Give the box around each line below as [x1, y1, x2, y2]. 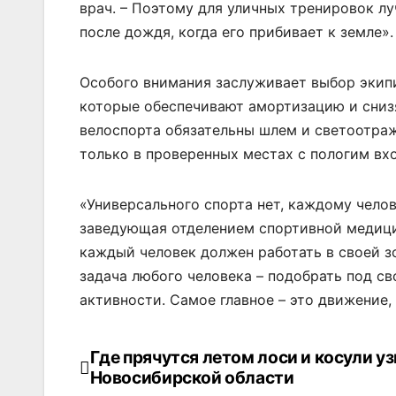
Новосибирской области [89, 367, 294, 389]
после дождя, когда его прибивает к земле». [80, 23, 393, 42]
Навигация [79, 348, 217, 381]
